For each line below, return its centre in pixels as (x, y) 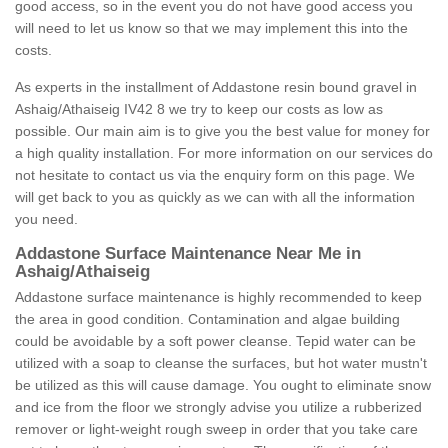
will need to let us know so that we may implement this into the (211, 28)
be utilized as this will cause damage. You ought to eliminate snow (223, 385)
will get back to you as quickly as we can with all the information (215, 197)
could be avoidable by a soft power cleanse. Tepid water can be (215, 341)
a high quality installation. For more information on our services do (224, 153)
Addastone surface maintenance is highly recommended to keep (218, 297)
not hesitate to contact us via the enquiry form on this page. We (215, 175)
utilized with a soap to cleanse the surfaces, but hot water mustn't (221, 363)
